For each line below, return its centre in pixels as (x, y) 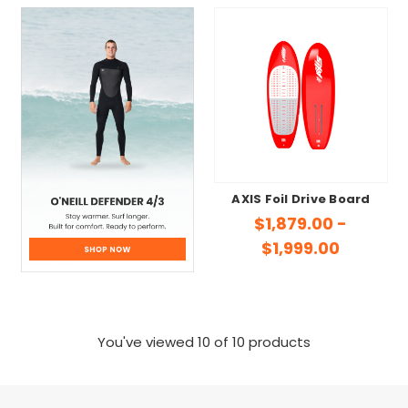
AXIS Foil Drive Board (301, 201)
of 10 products (260, 343)
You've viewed (148, 343)
